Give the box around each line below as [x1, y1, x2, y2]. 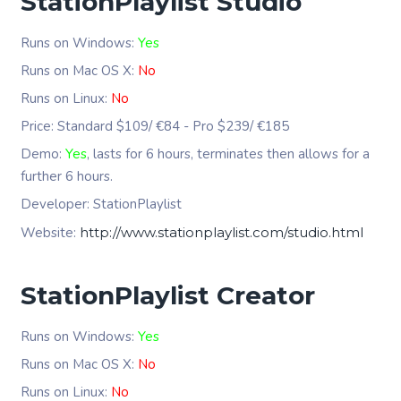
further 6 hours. [21, 167, 113, 185]
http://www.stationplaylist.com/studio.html [80, 224, 363, 241]
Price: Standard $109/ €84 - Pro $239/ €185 [21, 117, 289, 135]
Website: [21, 224, 80, 242]
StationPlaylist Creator [21, 280, 315, 311]
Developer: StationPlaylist [21, 195, 182, 213]
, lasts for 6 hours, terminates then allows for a [87, 145, 370, 163]
